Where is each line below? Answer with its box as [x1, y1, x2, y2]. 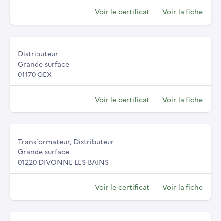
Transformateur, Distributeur [18, 136, 114, 147]
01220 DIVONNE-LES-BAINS [18, 157, 109, 167]
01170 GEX [18, 69, 52, 79]
